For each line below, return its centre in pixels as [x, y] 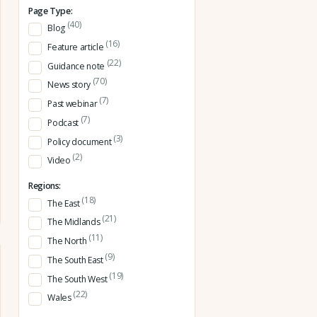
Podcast [64, 122]
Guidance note [77, 66]
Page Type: [51, 11]
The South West [79, 279]
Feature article [76, 47]
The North [68, 241]
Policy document [80, 142]
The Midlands [75, 222]
